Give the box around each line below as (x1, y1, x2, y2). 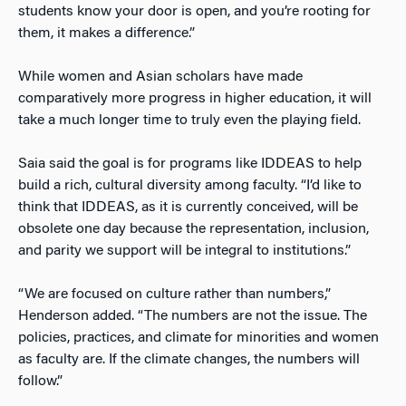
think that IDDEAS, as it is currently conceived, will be (18, 199, 358, 215)
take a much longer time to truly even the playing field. (18, 112, 361, 128)
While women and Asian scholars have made (18, 69, 303, 84)
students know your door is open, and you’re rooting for (18, 4, 371, 19)
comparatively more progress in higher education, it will (18, 91, 372, 106)
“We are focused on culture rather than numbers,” (18, 286, 331, 302)
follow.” (18, 373, 63, 389)
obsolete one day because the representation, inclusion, (18, 221, 369, 237)
